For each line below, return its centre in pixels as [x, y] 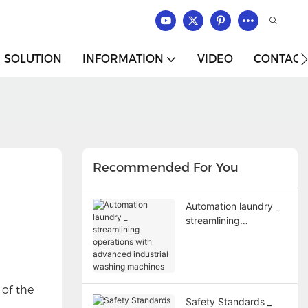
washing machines [227, 263]
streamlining [212, 220]
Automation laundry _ [232, 206]
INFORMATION [123, 59]
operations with [220, 234]
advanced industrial [230, 249]
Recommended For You [165, 168]
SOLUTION [33, 59]
